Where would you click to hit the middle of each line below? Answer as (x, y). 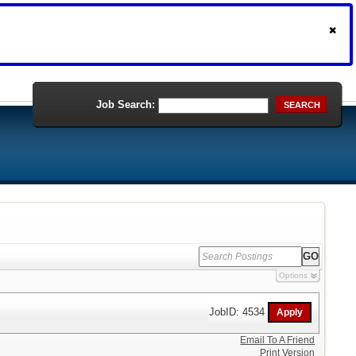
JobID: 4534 (239, 311)
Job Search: (126, 104)
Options (293, 275)
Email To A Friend (278, 340)
